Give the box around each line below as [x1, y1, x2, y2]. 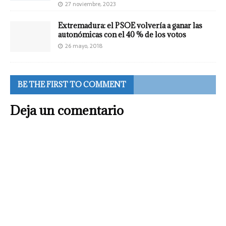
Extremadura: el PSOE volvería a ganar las [58, 21, 202, 31]
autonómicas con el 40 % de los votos [58, 30, 186, 40]
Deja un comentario [10, 101, 124, 119]
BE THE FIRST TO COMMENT [18, 79, 126, 89]
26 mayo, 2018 [65, 41, 102, 51]
